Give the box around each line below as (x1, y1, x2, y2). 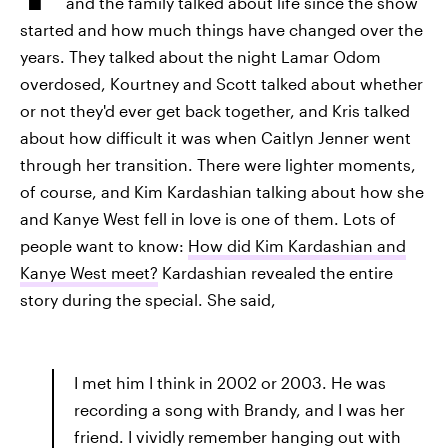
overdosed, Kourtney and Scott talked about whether (20, 74, 423, 93)
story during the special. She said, (20, 290, 276, 309)
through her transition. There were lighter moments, (20, 155, 416, 174)
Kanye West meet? (20, 263, 158, 282)
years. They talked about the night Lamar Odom (20, 47, 381, 66)
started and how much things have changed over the (20, 20, 423, 39)
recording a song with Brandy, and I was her (74, 400, 405, 419)
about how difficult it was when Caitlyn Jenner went (20, 128, 411, 147)
